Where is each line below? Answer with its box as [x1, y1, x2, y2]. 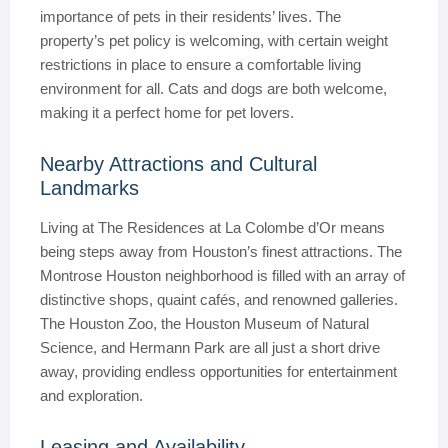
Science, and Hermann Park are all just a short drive [40, 339, 380, 356]
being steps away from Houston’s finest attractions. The [40, 243, 402, 260]
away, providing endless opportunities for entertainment [40, 363, 397, 380]
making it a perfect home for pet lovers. [40, 104, 294, 121]
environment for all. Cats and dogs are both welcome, [40, 80, 387, 97]
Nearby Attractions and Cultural [40, 153, 317, 175]
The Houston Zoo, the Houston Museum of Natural [40, 315, 369, 332]
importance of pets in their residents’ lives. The [40, 8, 341, 25]
